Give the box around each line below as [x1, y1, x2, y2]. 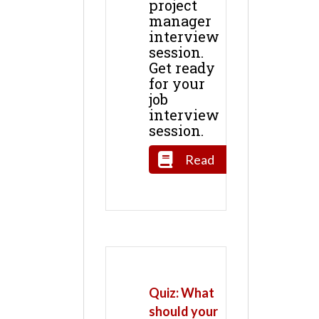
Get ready [149, 58, 215, 78]
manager [149, 11, 211, 31]
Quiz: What [149, 285, 214, 301]
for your [149, 74, 205, 93]
